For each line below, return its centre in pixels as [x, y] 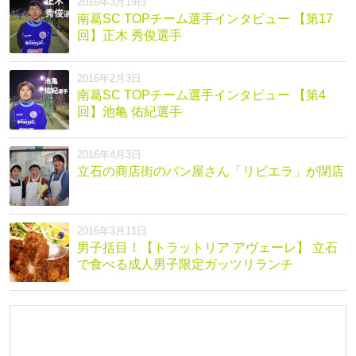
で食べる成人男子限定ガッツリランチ [185, 265]
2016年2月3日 [109, 79]
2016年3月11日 [112, 231]
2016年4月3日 [109, 155]
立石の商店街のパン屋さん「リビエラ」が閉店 [211, 172]
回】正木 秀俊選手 [130, 36]
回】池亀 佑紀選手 [130, 112]
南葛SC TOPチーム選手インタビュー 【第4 [201, 95]
